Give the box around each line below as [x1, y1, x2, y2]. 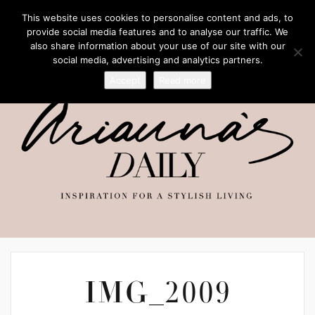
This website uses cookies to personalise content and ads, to [22, 12, 293, 23]
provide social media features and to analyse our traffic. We [27, 26, 288, 37]
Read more [158, 75, 206, 86]
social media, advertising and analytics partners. [52, 54, 263, 65]
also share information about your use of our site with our [30, 40, 285, 51]
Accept [109, 75, 141, 86]
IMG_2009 [84, 281, 231, 311]
